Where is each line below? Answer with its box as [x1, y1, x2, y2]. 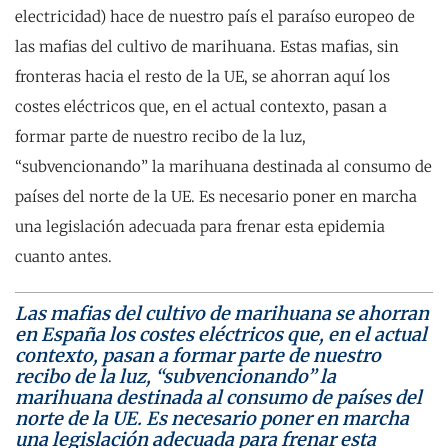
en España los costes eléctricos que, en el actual [15, 323, 427, 346]
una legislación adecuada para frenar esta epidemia [15, 217, 385, 236]
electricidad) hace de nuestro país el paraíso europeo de [15, 7, 415, 26]
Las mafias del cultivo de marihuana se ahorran [15, 302, 429, 325]
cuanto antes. [15, 247, 112, 266]
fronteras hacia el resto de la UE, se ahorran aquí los [15, 67, 390, 86]
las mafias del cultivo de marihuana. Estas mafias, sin [15, 37, 399, 56]
